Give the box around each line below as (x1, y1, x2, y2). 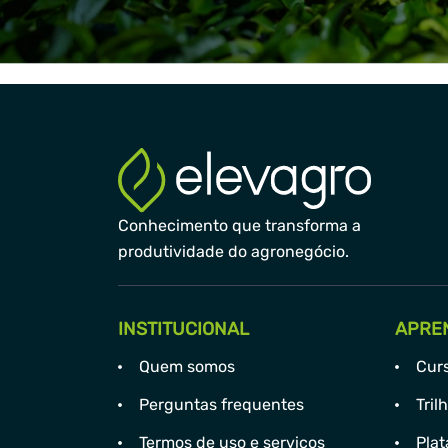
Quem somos (139, 357, 235, 377)
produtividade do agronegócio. (118, 242, 349, 262)
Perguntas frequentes (139, 395, 304, 415)
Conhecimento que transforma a (118, 216, 361, 236)
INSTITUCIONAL (118, 318, 249, 341)
